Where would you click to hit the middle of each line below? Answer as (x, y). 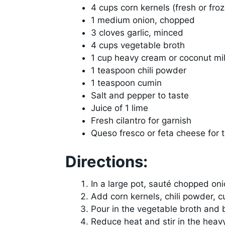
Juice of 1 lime (119, 108)
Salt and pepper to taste (140, 96)
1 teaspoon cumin (126, 83)
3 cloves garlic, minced (137, 33)
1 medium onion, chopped (143, 20)
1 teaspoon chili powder (138, 71)
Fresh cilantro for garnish (141, 121)
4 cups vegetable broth (138, 45)
